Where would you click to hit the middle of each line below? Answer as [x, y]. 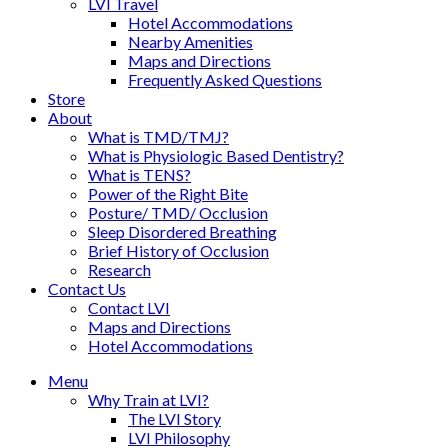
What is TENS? [139, 174]
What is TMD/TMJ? [158, 136]
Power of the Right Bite [168, 193]
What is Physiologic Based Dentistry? [216, 155]
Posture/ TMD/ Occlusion [178, 212]
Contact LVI [129, 307]
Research [119, 269]
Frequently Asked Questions [225, 79]
